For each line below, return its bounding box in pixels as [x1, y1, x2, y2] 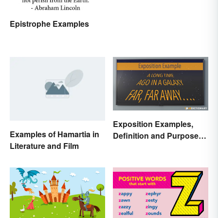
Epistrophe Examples [10, 18, 89, 29]
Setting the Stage [113, 142, 176, 153]
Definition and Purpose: [113, 130, 201, 142]
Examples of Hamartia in [10, 128, 99, 140]
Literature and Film [10, 140, 79, 151]
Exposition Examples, [113, 118, 193, 130]
